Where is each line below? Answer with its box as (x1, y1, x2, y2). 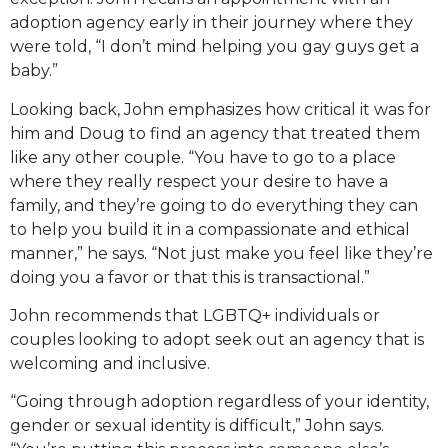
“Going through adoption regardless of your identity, (10, 392, 429, 412)
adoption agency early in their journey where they (10, 13, 413, 33)
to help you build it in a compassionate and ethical (10, 219, 410, 239)
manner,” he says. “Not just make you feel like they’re (10, 243, 433, 263)
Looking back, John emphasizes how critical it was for (10, 99, 431, 119)
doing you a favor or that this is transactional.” (10, 267, 370, 287)
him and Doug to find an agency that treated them (10, 123, 420, 143)
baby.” (10, 61, 62, 81)
